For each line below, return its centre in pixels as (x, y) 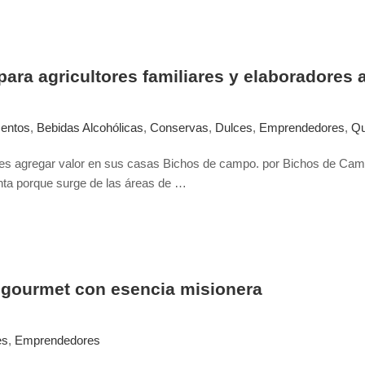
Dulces (234, 128)
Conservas (179, 128)
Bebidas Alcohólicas (90, 128)
